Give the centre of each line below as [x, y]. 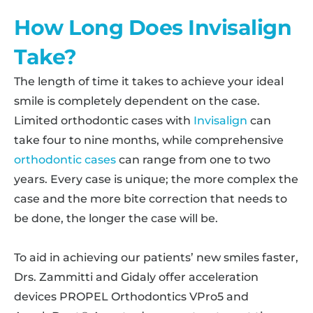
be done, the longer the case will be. [116, 218]
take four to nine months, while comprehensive [149, 140]
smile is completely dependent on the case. [137, 101]
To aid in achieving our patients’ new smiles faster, [156, 257]
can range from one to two [193, 160]
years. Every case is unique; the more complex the [156, 179]
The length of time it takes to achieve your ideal [149, 81]
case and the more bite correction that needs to [151, 199]
